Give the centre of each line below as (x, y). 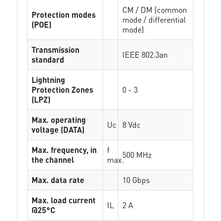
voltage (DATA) (58, 129)
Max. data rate (58, 180)
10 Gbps (136, 180)
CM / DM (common (155, 10)
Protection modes (64, 15)
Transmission (56, 50)
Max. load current (64, 200)
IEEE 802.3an (145, 55)
